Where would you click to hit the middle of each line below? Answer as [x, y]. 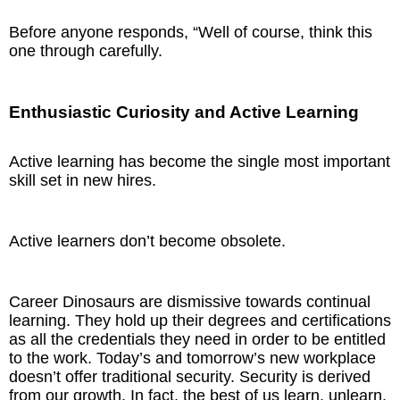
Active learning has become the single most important [200, 162]
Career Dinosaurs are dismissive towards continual [190, 302]
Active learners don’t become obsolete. [147, 241]
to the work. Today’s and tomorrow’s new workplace [192, 358]
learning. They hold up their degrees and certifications [200, 321]
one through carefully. [86, 51]
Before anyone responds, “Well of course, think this [191, 32]
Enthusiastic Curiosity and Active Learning [184, 112]
